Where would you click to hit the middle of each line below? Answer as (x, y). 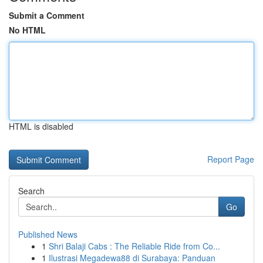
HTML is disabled (41, 126)
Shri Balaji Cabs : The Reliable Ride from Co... (134, 246)
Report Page (231, 159)
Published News (48, 234)
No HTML (27, 30)
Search (31, 191)
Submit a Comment (47, 15)
